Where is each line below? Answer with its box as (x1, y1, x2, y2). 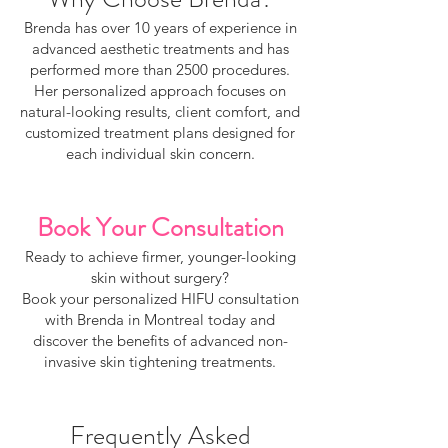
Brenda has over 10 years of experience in (23, 18, 297, 37)
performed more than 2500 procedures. (30, 60, 290, 79)
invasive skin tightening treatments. (44, 352, 276, 371)
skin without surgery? (91, 268, 229, 287)
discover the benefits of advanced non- (32, 331, 288, 350)
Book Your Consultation (36, 209, 284, 246)
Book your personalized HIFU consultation (21, 289, 299, 308)
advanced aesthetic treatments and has (31, 39, 289, 58)
